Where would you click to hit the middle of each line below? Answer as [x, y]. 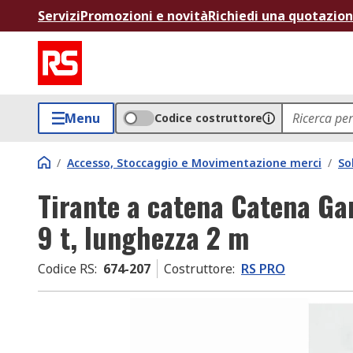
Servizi [59, 16]
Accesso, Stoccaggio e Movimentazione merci [194, 163]
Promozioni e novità [144, 16]
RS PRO [263, 269]
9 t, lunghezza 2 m [143, 237]
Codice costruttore [208, 118]
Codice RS [66, 269]
